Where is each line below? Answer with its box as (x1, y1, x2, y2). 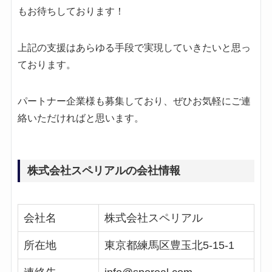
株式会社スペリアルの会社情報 (27, 164, 180, 177)
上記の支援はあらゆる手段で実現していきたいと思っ (17, 42, 251, 53)
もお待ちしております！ (17, 5, 124, 16)
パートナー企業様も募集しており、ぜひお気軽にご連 (17, 95, 251, 106)
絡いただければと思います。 (17, 112, 144, 123)
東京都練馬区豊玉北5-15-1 (104, 239, 234, 251)
